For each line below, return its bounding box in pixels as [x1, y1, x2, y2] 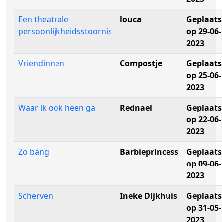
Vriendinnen [18, 58, 64, 69]
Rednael [120, 102, 152, 113]
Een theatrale [18, 14, 68, 25]
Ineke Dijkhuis [120, 190, 177, 201]
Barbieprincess [120, 146, 178, 157]
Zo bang [18, 146, 49, 157]
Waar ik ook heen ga [18, 102, 95, 113]
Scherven [18, 190, 53, 201]
